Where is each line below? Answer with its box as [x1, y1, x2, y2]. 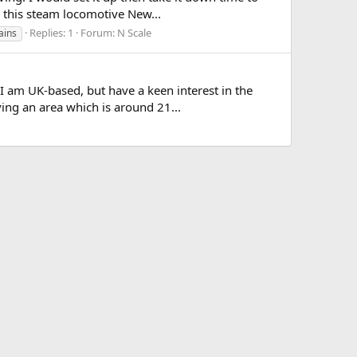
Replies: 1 [29, 25, 73, 40]
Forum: [80, 25, 117, 40]
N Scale [117, 25, 151, 40]
